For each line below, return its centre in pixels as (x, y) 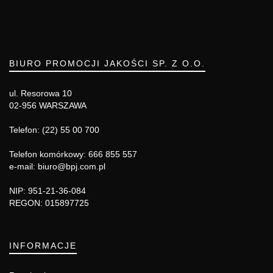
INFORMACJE (43, 246)
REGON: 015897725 (49, 203)
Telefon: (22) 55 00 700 (54, 130)
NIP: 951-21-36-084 (48, 191)
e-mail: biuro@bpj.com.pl (57, 167)
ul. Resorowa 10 (41, 94)
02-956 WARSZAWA (48, 106)
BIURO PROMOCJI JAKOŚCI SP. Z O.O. (107, 64)
